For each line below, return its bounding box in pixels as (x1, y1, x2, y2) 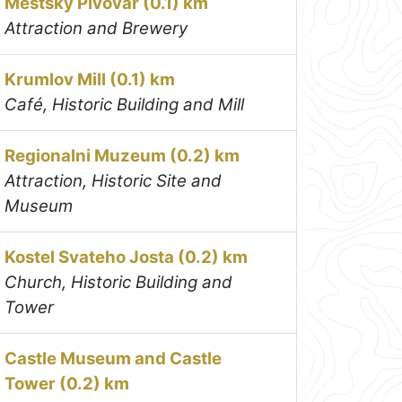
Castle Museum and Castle (4, 347, 223, 369)
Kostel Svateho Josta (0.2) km (4, 246, 249, 267)
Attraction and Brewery (4, 17, 188, 39)
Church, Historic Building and (4, 271, 233, 293)
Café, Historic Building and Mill (4, 93, 245, 115)
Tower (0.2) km (4, 372, 130, 394)
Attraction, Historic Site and (4, 170, 223, 191)
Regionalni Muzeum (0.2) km (4, 144, 240, 166)
